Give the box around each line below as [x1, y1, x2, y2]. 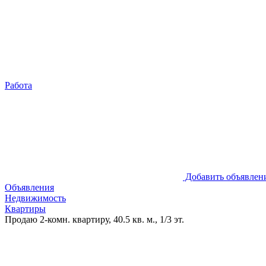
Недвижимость [5, 193, 66, 203]
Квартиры [5, 204, 46, 214]
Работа [5, 80, 32, 90]
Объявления [5, 182, 54, 192]
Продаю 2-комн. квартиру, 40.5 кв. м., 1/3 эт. [5, 214, 184, 224]
